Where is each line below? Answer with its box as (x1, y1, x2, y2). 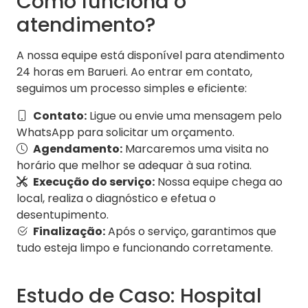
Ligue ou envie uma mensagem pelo (87, 108, 282, 124)
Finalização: (33, 223, 105, 240)
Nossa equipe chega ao (155, 174, 283, 190)
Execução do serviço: (33, 174, 155, 190)
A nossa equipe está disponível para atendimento (16, 47, 285, 64)
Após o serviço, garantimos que (105, 223, 276, 240)
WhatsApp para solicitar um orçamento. (16, 124, 234, 141)
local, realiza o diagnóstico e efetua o (16, 190, 216, 207)
